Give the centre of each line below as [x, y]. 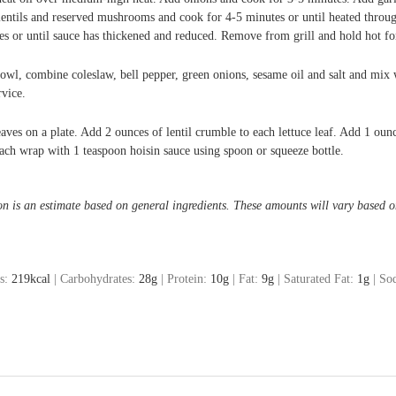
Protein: [189, 279]
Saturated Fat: [320, 279]
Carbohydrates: [99, 279]
